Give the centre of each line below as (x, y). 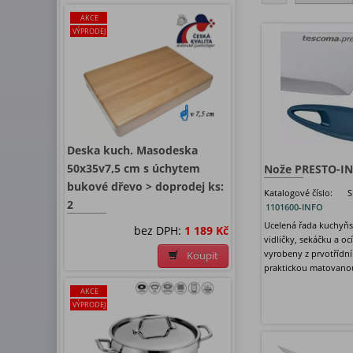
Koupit (203, 256)
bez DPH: (159, 231)
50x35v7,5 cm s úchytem (134, 169)
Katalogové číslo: (298, 193)
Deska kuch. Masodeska (132, 150)
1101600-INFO (294, 207)
